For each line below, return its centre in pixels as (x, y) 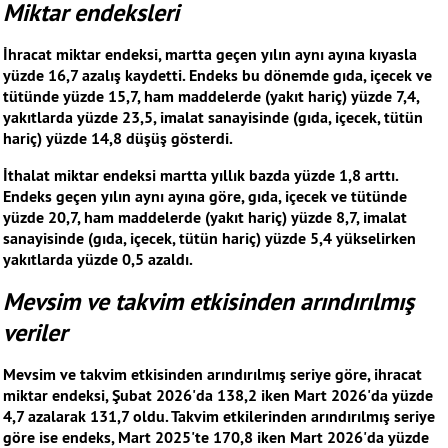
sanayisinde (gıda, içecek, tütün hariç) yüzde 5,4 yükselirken (209, 239)
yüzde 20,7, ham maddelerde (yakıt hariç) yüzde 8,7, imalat (205, 218)
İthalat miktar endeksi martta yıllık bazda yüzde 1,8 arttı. (200, 176)
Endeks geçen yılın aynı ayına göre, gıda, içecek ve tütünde (205, 197)
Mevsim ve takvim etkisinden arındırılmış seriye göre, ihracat (212, 375)
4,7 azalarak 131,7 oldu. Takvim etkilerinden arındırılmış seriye (219, 417)
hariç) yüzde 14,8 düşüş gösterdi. (118, 139)
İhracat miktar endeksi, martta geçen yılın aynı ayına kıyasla (210, 55)
